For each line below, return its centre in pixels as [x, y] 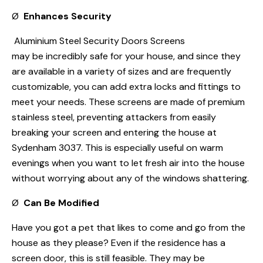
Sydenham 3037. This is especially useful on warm [117, 148]
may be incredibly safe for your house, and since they [126, 56]
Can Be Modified [61, 203]
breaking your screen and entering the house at [114, 133]
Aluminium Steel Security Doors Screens [98, 41]
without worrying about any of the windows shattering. [130, 178]
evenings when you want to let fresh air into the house [128, 163]
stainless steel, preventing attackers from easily [114, 117]
